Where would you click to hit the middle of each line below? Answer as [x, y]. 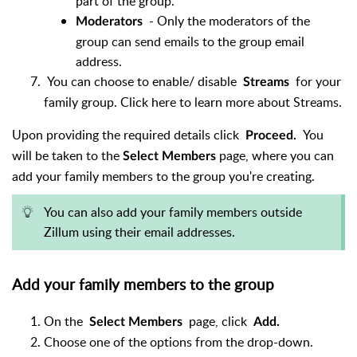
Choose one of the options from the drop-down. [178, 341]
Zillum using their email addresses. [139, 232]
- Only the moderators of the [229, 21]
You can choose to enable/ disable [143, 82]
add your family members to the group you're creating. [163, 177]
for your [318, 82]
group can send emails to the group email [190, 42]
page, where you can [277, 156]
